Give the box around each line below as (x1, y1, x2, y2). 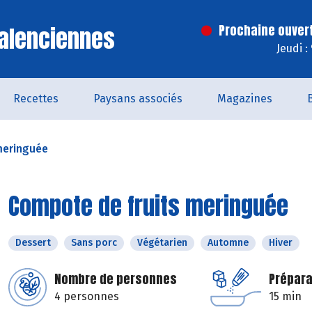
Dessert (15, 237, 51, 249)
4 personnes (54, 290, 119, 303)
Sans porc (71, 237, 117, 249)
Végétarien (137, 237, 187, 249)
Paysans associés (93, 92, 182, 105)
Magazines (217, 92, 272, 105)
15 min (269, 290, 302, 303)
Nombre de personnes (54, 270, 177, 288)
